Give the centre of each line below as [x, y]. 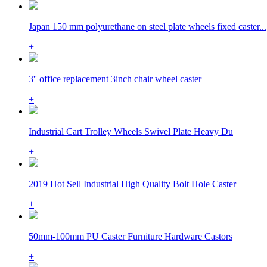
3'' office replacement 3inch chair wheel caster [115, 79]
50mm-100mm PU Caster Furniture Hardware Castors [131, 236]
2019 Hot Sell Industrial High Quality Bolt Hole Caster [132, 184]
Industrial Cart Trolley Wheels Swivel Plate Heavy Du [131, 131]
